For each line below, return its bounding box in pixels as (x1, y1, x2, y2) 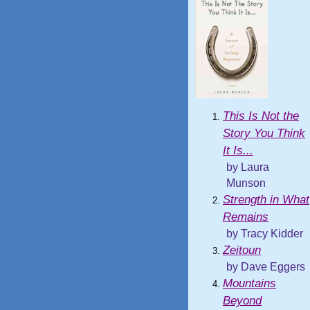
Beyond (223, 294, 262, 307)
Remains (223, 210, 268, 224)
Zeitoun (223, 244, 261, 257)
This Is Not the (223, 109, 299, 122)
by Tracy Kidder (226, 228, 303, 239)
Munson (226, 177, 266, 189)
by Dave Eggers (226, 261, 305, 273)
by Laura (226, 161, 269, 173)
